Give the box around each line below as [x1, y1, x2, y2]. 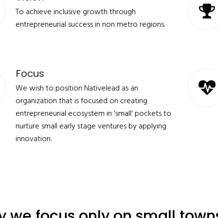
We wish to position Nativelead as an [15, 82, 138, 95]
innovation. [15, 133, 52, 145]
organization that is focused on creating [15, 95, 147, 108]
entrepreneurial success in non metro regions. [15, 18, 165, 31]
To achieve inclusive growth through [15, 6, 136, 18]
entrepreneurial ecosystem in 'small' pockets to [15, 108, 171, 120]
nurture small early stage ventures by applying [15, 120, 166, 133]
